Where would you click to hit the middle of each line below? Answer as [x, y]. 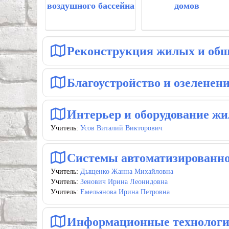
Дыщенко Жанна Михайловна [127, 171]
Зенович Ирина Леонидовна [124, 182]
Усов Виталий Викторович [121, 128]
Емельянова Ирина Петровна [125, 192]
